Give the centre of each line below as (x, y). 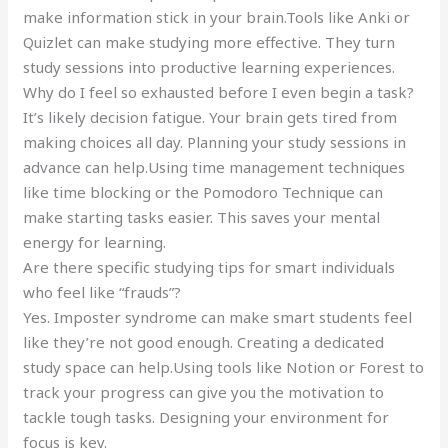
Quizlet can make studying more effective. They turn (209, 41)
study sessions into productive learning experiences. (209, 66)
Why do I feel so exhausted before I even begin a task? (219, 91)
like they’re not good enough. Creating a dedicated (204, 341)
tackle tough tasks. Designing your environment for (206, 416)
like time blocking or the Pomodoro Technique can (203, 191)
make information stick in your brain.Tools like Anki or (217, 16)
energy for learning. (95, 241)
